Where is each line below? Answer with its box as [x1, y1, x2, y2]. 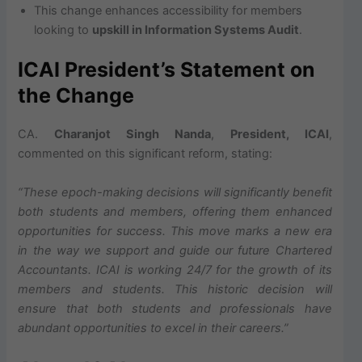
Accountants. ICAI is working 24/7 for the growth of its [18, 262, 332, 277]
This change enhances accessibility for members [34, 2, 303, 18]
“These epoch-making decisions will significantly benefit [18, 184, 332, 200]
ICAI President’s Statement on [18, 57, 316, 82]
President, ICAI [229, 127, 329, 142]
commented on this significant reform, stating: [18, 146, 273, 162]
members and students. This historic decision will [18, 281, 332, 297]
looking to [34, 22, 93, 37]
